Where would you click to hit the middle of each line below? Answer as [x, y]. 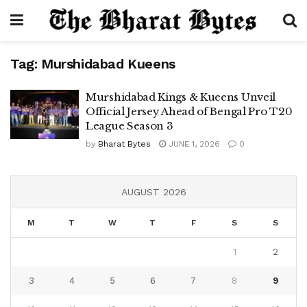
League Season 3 [130, 126]
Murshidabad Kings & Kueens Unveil [181, 97]
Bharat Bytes [124, 144]
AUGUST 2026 [153, 192]
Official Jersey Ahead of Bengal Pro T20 [189, 111]
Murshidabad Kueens [108, 64]
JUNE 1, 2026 [193, 144]
